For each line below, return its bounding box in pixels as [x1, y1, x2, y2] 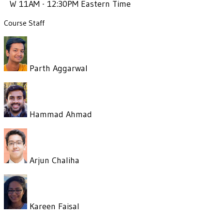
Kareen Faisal [27, 201, 79, 212]
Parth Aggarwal [27, 62, 88, 74]
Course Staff [4, 17, 45, 28]
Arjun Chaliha [27, 155, 79, 166]
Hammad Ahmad [27, 108, 92, 120]
